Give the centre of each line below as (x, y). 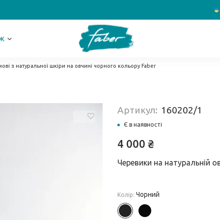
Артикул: (138, 110)
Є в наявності (143, 124)
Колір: (126, 195)
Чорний (147, 194)
